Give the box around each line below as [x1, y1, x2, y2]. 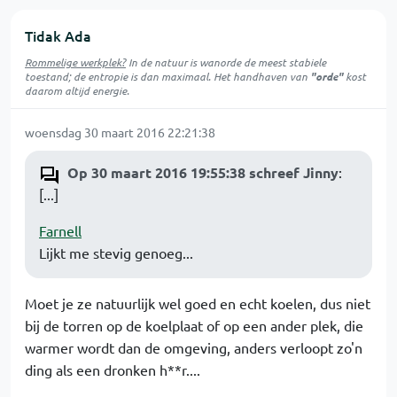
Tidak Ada [25, 25, 91, 45]
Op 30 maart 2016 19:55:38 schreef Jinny [67, 162, 339, 182]
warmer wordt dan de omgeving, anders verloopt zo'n [25, 338, 362, 356]
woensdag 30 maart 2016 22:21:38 [25, 123, 215, 140]
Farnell [39, 221, 82, 239]
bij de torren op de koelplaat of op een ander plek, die [25, 315, 363, 334]
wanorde [199, 54, 241, 69]
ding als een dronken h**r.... [25, 360, 200, 378]
